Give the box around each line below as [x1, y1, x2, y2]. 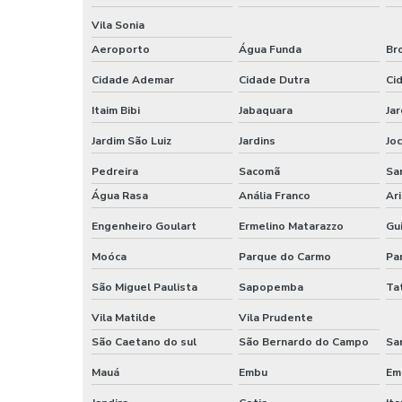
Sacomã [238, 163, 280, 179]
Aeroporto [92, 41, 150, 57]
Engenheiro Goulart [92, 218, 197, 233]
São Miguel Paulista [92, 279, 197, 294]
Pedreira [92, 163, 138, 179]
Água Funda [238, 41, 301, 57]
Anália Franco [238, 188, 310, 203]
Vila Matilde [92, 310, 156, 325]
